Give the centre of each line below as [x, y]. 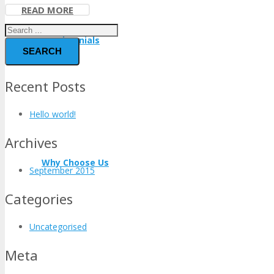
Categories [39, 199]
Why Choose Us [75, 162]
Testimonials [71, 40]
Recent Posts [45, 86]
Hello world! [53, 114]
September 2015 [62, 170]
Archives [31, 143]
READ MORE [47, 10]
